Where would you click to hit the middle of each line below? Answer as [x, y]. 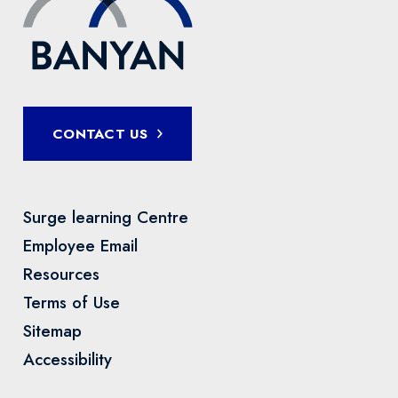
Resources [62, 274]
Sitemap [53, 330]
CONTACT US [100, 134]
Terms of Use [72, 302]
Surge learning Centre [106, 217]
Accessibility [68, 359]
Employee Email [81, 245]
